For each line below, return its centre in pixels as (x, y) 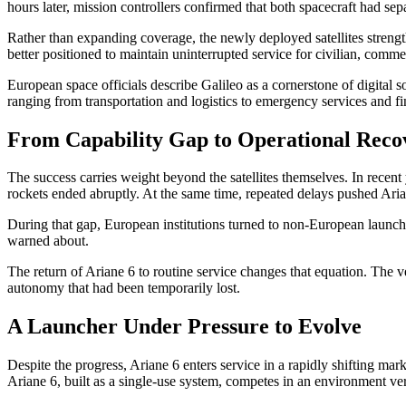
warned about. (48, 241)
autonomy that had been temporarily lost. (124, 288)
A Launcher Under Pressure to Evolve (184, 327)
